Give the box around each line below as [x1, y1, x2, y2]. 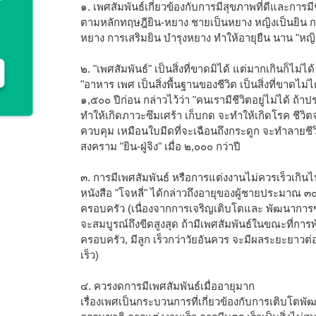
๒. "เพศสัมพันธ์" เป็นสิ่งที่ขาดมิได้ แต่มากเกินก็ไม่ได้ [80, 62, 315, 75]
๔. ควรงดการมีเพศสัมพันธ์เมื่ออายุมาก [80, 279, 255, 292]
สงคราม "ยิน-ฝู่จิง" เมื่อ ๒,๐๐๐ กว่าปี [80, 140, 241, 152]
